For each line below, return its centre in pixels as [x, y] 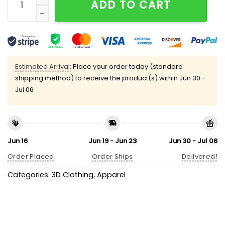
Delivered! [200, 156]
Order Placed [31, 156]
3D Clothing [73, 175]
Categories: [30, 175]
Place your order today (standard [127, 66]
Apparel [111, 175]
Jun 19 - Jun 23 [112, 141]
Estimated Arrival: [43, 66]
